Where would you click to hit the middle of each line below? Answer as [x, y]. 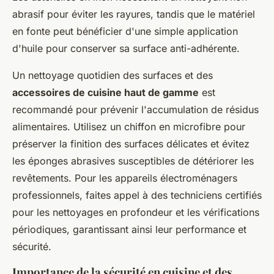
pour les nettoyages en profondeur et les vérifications [136, 212]
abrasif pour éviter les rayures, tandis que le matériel [134, 14]
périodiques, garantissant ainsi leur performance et [129, 229]
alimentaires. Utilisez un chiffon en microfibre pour [129, 127]
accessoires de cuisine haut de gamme [106, 92]
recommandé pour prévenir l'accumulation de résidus [135, 109]
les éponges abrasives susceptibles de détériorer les [133, 161]
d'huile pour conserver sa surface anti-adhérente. [126, 48]
